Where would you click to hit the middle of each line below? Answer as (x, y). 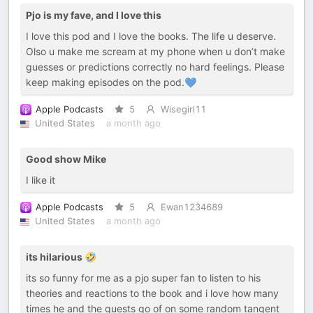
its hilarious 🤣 (61, 257)
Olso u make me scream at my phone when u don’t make (155, 51)
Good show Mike (66, 159)
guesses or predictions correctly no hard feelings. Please (155, 67)
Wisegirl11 (183, 109)
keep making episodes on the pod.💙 (111, 82)
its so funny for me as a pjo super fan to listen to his (143, 278)
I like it (41, 180)
